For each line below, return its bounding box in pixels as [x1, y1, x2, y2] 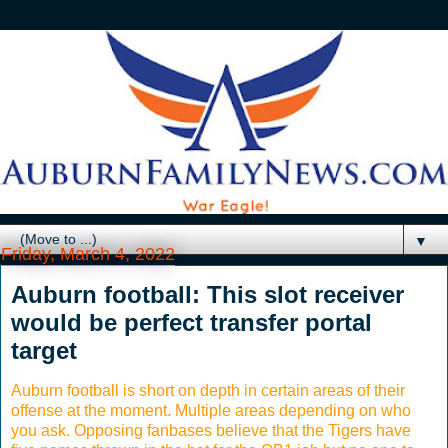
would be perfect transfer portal [11, 308, 372, 336]
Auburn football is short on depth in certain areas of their [11, 381, 405, 399]
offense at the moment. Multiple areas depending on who [11, 401, 411, 419]
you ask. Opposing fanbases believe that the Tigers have [11, 421, 411, 439]
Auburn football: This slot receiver [11, 280, 404, 308]
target [11, 336, 77, 364]
